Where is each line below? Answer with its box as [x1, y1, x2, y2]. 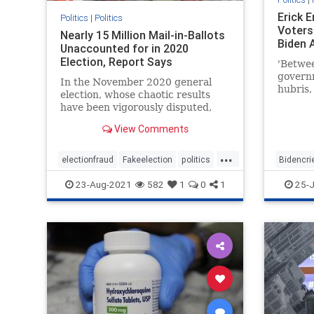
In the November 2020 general [60, 76, 212, 88]
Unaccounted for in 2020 [60, 41, 189, 56]
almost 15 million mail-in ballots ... [60, 114, 225, 126]
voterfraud [115, 177, 155, 187]
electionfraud [62, 154, 114, 165]
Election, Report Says [60, 55, 172, 69]
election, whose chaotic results [60, 89, 210, 101]
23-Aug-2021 [73, 178, 132, 191]
